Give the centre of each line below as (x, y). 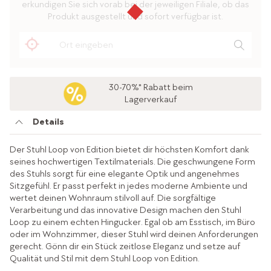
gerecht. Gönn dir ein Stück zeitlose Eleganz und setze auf (125, 247)
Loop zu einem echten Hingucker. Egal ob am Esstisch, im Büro (132, 223)
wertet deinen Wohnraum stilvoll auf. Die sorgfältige (113, 198)
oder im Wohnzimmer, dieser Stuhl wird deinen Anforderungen (134, 235)
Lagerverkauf (151, 100)
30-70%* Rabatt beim (151, 88)
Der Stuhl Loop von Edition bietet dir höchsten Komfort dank (129, 150)
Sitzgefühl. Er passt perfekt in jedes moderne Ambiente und (128, 186)
